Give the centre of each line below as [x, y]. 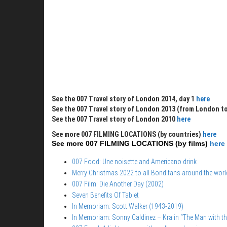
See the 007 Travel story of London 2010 [114, 119]
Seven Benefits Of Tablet [105, 195]
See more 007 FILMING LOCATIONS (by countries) [127, 134]
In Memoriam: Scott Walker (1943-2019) [128, 206]
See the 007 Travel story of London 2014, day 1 [124, 99]
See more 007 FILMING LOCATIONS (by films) [131, 143]
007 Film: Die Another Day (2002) [118, 184]
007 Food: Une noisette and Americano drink [134, 162]
